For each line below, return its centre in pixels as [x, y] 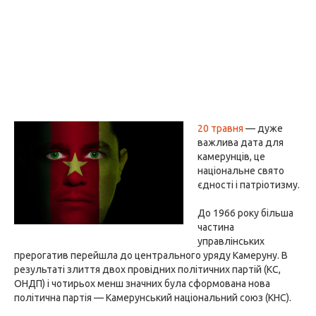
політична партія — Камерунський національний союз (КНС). [153, 298]
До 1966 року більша [245, 213]
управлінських [231, 241]
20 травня [220, 128]
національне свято [241, 171]
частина [216, 227]
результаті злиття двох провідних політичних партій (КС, [147, 269]
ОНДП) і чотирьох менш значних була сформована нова [142, 284]
